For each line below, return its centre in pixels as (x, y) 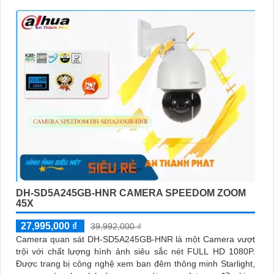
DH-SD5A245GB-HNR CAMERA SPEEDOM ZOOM (131, 193)
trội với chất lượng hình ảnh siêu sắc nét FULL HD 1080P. (135, 252)
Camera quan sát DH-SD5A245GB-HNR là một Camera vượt (135, 239)
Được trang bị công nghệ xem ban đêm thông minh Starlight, (135, 264)
